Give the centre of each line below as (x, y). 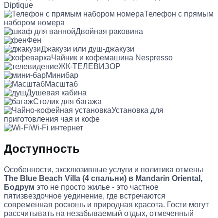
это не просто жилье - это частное (97, 187)
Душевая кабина (56, 92)
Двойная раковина (109, 31)
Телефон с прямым (179, 14)
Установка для (137, 110)
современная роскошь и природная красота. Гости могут (106, 204)
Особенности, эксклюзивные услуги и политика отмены (104, 169)
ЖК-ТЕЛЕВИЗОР (90, 66)
